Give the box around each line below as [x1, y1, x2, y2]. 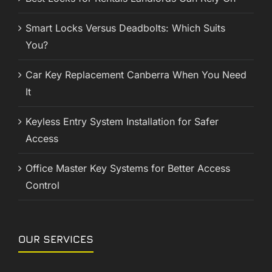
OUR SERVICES [18, 233, 93, 246]
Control [25, 179, 59, 192]
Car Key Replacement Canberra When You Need [25, 69, 246, 81]
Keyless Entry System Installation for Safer [25, 115, 219, 128]
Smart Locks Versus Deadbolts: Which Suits [25, 22, 225, 35]
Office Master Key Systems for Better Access [25, 162, 230, 175]
